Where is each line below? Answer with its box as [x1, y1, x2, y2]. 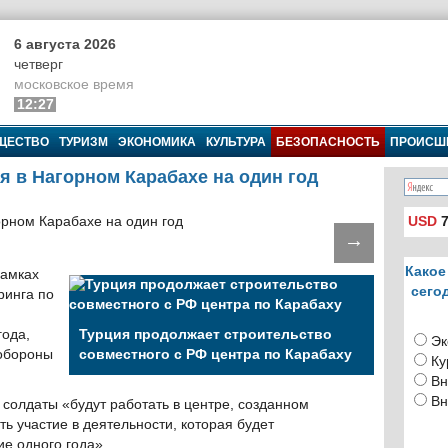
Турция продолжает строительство [79, 327, 332, 342]
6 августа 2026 [14, 37, 116, 52]
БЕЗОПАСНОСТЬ [276, 135, 380, 149]
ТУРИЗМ [59, 135, 108, 149]
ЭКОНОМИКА [118, 135, 196, 149]
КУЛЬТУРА [206, 135, 266, 149]
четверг [14, 57, 63, 72]
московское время [14, 77, 134, 92]
